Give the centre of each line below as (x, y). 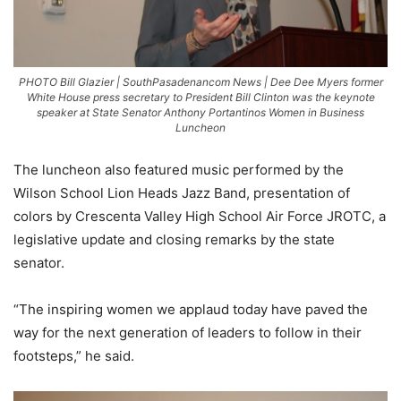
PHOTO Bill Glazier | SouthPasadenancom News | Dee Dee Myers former (200, 81)
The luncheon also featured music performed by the (179, 169)
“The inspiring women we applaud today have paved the (191, 309)
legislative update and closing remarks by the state (174, 239)
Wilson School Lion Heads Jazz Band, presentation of (182, 192)
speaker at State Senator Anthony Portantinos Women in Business (200, 112)
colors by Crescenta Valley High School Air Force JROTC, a (200, 216)
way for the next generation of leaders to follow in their (188, 332)
